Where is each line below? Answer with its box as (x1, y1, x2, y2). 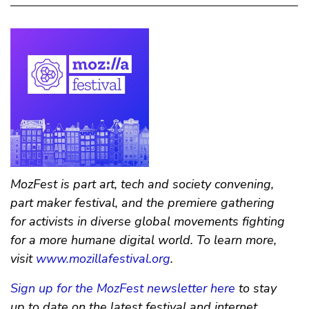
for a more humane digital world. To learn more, (10, 231, 277, 248)
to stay (235, 279, 277, 297)
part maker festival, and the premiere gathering (10, 194, 275, 211)
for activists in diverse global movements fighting (10, 212, 285, 230)
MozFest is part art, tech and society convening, (10, 175, 274, 192)
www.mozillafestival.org (36, 250, 170, 267)
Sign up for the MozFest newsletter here (10, 279, 235, 297)
